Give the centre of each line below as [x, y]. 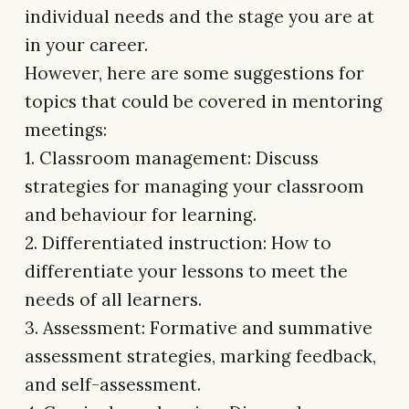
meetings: [66, 130]
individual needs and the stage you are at [199, 17]
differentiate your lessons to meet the [186, 272]
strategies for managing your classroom [194, 187]
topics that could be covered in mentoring [204, 102]
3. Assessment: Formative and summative [199, 328]
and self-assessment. [113, 385]
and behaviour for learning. [141, 215]
